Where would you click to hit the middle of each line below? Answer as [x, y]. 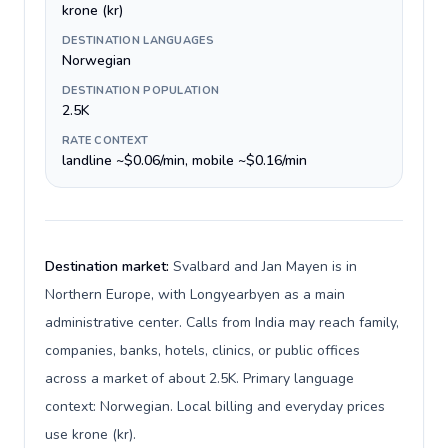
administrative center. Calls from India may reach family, [222, 322]
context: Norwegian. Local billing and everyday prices [215, 406]
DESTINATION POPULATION [141, 90]
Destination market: [109, 266]
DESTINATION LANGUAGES [138, 40]
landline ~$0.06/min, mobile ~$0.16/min [184, 160]
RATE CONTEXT [105, 140]
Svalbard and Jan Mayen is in [265, 266]
